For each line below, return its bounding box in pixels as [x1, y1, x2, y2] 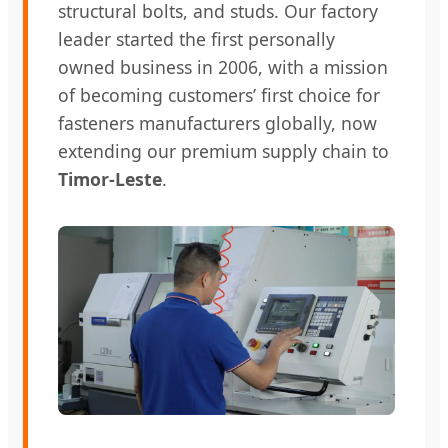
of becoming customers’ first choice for [58, 83, 380, 108]
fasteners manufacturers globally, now [58, 111, 377, 136]
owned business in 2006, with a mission [58, 55, 388, 80]
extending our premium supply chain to [58, 139, 389, 164]
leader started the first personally [58, 27, 335, 52]
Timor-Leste [58, 167, 162, 192]
